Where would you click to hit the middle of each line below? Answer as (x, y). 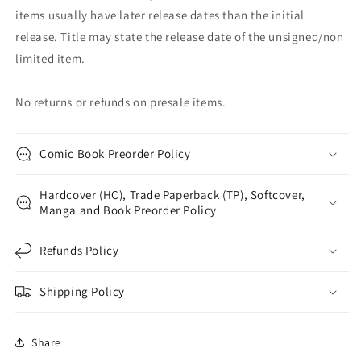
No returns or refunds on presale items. (121, 102)
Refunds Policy (79, 251)
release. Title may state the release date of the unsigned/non (180, 37)
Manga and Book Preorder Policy (129, 210)
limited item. (50, 59)
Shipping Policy (82, 292)
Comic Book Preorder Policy (115, 154)
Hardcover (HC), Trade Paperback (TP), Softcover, (172, 195)
